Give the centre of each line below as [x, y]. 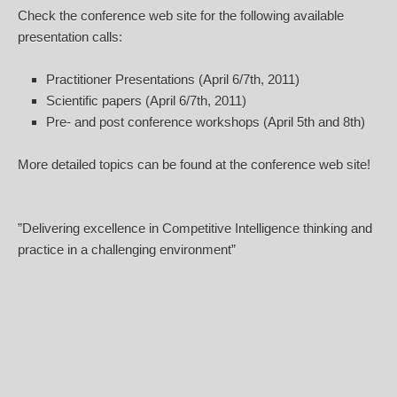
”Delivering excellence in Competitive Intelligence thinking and [195, 229]
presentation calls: [70, 37]
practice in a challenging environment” [127, 250]
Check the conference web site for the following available [181, 16]
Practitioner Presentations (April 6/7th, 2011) [173, 80]
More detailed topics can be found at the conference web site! [194, 165]
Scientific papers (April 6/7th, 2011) [146, 101]
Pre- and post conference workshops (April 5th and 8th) [206, 122]
